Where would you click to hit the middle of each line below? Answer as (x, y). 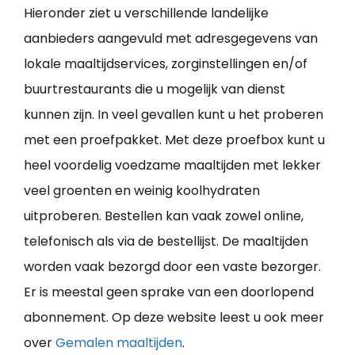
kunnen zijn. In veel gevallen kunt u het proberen (174, 115)
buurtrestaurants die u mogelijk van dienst (155, 90)
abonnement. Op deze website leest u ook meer (174, 318)
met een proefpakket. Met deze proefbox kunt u (174, 140)
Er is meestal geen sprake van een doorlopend (169, 292)
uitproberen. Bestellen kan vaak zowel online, (164, 216)
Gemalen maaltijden (119, 343)
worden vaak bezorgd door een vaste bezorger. (172, 267)
